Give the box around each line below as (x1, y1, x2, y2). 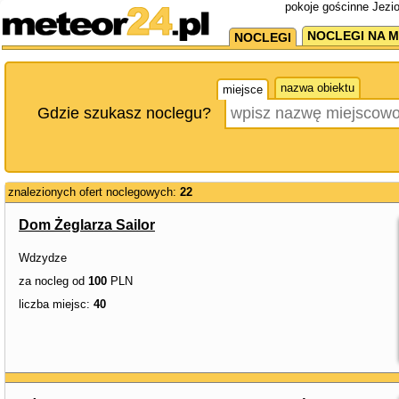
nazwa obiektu (281, 81, 354, 94)
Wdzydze (19, 251, 67, 265)
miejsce (223, 83, 263, 96)
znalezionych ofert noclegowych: (8, 185, 180, 199)
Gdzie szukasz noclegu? (37, 104, 211, 122)
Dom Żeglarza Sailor (19, 217, 155, 232)
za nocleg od (19, 274, 88, 288)
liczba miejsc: (19, 297, 94, 311)
